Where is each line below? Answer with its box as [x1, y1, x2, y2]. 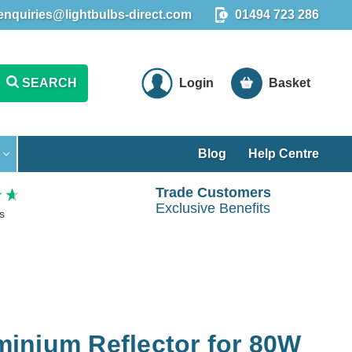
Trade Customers [155, 185, 271, 201]
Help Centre [248, 146, 320, 160]
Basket [269, 75, 311, 90]
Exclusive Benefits [156, 200, 271, 217]
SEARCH [21, 75, 77, 90]
